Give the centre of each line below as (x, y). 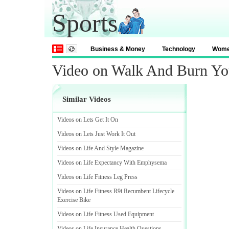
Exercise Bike (74, 200)
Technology (179, 49)
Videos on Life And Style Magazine (100, 148)
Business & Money (118, 49)
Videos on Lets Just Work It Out (96, 134)
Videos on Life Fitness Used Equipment (106, 214)
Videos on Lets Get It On (88, 120)
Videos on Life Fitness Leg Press (97, 177)
